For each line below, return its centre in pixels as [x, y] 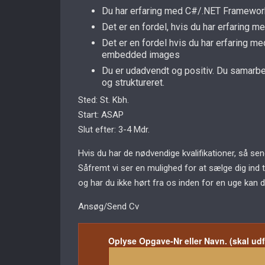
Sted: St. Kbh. [104, 100]
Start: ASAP [101, 115]
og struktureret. [133, 83]
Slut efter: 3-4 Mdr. [114, 130]
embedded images [141, 55]
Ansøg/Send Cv [109, 206]
